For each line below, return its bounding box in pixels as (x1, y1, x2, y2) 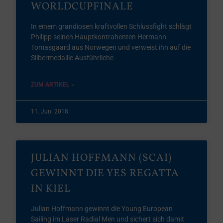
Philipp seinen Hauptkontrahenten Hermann (31, 33, 167, 41)
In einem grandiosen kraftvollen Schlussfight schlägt (31, 22, 192, 30)
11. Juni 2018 (31, 108, 69, 115)
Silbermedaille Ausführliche (31, 54, 114, 62)
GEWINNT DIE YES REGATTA (31, 166, 180, 181)
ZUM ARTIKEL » (31, 81, 75, 88)
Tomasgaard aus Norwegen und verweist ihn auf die (31, 43, 191, 51)
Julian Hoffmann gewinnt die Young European (31, 205, 173, 213)
